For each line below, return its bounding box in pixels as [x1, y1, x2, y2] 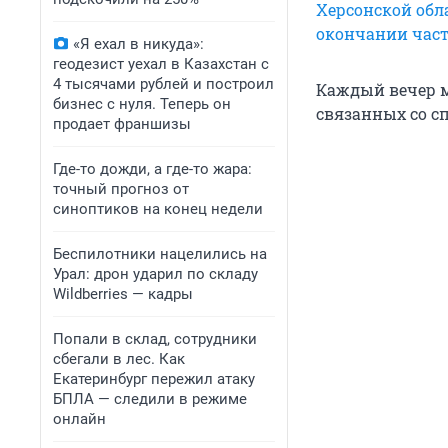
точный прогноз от [53, 180, 189, 198]
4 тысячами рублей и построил [53, 75, 274, 93]
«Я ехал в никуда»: [73, 35, 204, 53]
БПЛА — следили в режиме [53, 390, 247, 408]
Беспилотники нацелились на [53, 245, 267, 263]
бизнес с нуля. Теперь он [53, 95, 231, 113]
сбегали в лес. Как [53, 350, 185, 368]
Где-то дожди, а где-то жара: [53, 160, 252, 178]
